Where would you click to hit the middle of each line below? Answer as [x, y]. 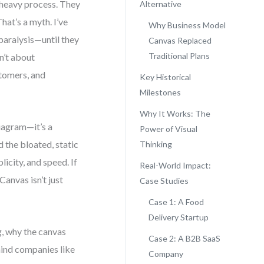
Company [166, 254]
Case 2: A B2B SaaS [184, 238]
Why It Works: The [175, 113]
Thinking [156, 144]
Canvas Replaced [180, 40]
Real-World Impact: [175, 165]
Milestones [160, 92]
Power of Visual [168, 129]
